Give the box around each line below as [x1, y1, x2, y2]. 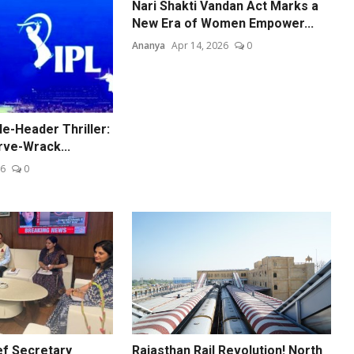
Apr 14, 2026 [171, 39, 229, 53]
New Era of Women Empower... [132, 16, 314, 32]
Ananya [132, 39, 166, 53]
